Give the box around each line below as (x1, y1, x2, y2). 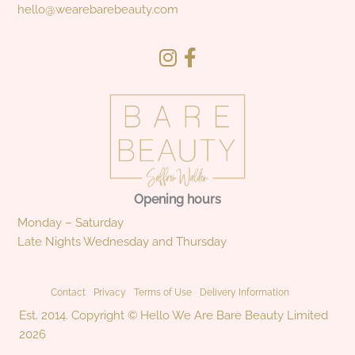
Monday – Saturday (17, 215, 124, 229)
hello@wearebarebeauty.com (17, 2, 179, 17)
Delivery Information (199, 287, 289, 299)
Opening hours (134, 191, 221, 207)
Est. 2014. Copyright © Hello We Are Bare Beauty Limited (19, 308, 328, 323)
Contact (50, 286, 86, 298)
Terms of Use (133, 287, 192, 299)
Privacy (93, 287, 126, 299)
